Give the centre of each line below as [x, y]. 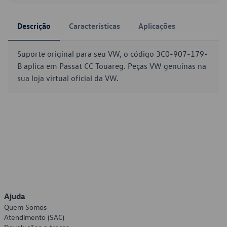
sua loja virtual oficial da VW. [68, 78]
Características [94, 26]
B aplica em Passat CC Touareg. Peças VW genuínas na [112, 66]
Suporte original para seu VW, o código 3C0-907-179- [112, 54]
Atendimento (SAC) [34, 217]
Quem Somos [25, 207]
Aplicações [157, 26]
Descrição [34, 26]
